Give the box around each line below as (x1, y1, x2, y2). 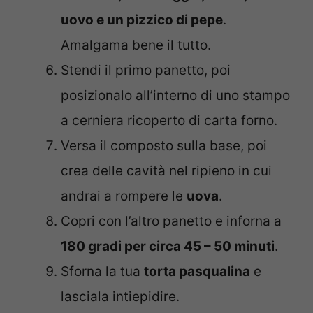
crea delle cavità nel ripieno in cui (61, 163, 272, 180)
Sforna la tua (61, 263, 144, 280)
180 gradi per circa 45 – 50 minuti (61, 238, 275, 255)
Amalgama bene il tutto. (61, 37, 211, 54)
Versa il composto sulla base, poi (61, 138, 267, 154)
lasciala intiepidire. (61, 289, 180, 305)
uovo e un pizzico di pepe (61, 12, 223, 29)
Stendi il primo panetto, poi (61, 62, 231, 79)
